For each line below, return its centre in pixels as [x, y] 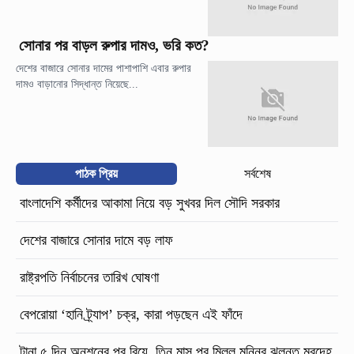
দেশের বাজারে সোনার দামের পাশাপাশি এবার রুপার [104, 68]
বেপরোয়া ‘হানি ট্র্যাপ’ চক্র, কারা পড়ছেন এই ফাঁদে [131, 314]
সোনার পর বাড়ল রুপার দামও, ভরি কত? [114, 45]
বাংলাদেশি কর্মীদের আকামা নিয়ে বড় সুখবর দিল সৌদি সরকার [150, 203]
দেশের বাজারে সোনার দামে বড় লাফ [96, 240]
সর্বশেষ [258, 173]
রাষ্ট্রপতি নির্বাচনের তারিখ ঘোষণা [91, 277]
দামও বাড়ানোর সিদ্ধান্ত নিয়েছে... [77, 84]
